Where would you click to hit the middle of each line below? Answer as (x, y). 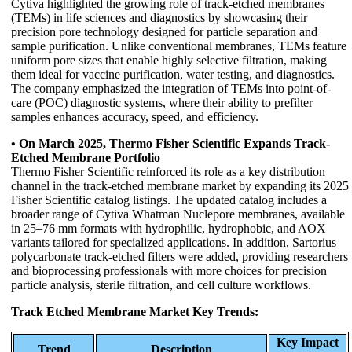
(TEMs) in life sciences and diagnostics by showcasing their (159, 17)
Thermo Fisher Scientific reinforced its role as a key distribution (168, 171)
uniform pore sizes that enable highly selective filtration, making (169, 60)
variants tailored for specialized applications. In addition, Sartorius (174, 242)
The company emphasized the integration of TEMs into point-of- (171, 88)
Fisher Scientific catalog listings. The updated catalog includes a (169, 200)
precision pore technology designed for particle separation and (164, 31)
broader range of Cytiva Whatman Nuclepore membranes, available (178, 214)
